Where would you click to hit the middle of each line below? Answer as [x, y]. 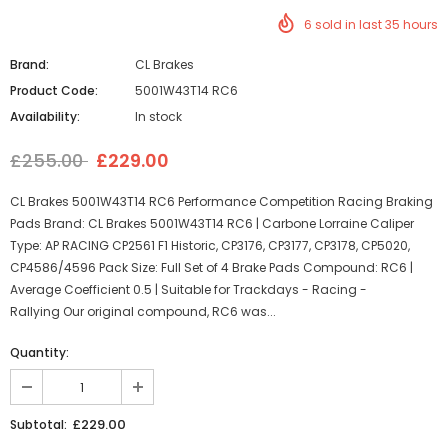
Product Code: [54, 90]
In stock [158, 116]
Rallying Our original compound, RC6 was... [143, 311]
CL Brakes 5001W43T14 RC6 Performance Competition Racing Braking [221, 201]
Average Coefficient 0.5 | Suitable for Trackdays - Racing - [188, 289]
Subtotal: [38, 424]
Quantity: [39, 352]
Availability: [45, 116]
